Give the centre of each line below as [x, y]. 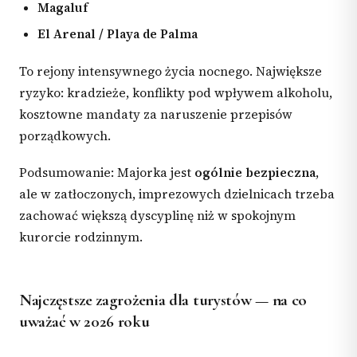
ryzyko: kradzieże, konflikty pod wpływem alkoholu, [176, 92]
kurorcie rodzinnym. [81, 237]
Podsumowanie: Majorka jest [107, 173]
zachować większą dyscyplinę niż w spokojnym [157, 216]
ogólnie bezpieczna [255, 173]
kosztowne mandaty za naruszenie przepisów [156, 114]
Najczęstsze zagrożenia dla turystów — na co [163, 300]
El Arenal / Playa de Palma [118, 34]
